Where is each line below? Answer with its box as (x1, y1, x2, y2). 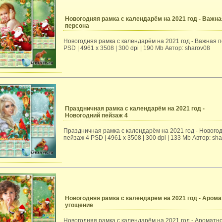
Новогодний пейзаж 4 (65, 112, 128, 119)
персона (65, 22, 89, 29)
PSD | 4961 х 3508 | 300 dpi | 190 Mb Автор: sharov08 (63, 45, 210, 52)
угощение (65, 202, 93, 209)
